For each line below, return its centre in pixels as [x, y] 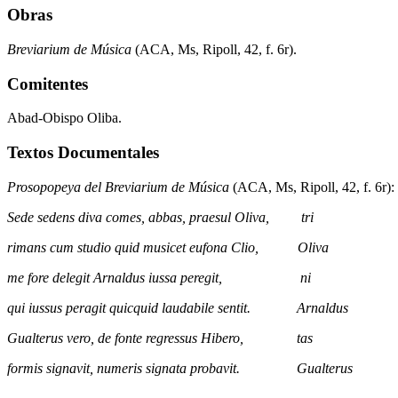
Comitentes [48, 84]
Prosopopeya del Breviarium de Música [118, 187]
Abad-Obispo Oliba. [64, 118]
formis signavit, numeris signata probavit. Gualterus [180, 368]
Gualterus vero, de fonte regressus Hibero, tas [160, 338]
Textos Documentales [83, 153]
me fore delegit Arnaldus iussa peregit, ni [159, 277]
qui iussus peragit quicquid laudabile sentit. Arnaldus [178, 307]
